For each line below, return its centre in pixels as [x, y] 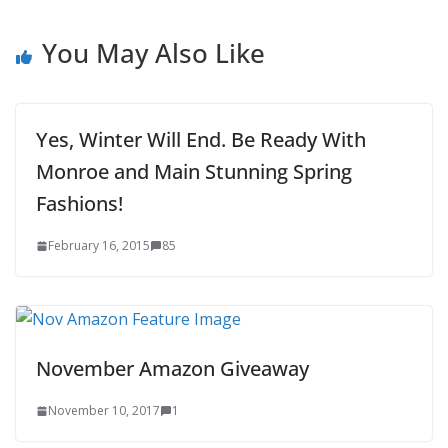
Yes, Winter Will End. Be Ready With [201, 139]
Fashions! [79, 203]
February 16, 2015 [99, 245]
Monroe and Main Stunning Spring [194, 171]
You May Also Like [153, 53]
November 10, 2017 [104, 410]
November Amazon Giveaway [172, 368]
